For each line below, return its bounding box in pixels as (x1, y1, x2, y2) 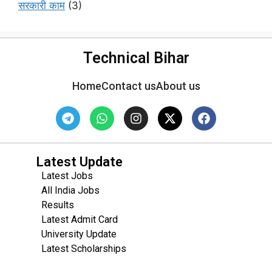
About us (155, 79, 200, 92)
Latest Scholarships (41, 242, 126, 254)
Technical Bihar (83, 49, 189, 67)
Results (41, 199, 74, 211)
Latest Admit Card (41, 213, 118, 225)
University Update (41, 228, 117, 240)
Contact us (101, 79, 156, 92)
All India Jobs (41, 184, 100, 196)
